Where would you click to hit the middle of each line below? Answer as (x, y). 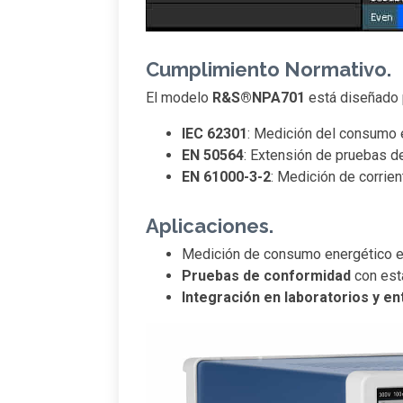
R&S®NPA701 (259, 98)
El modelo (179, 98)
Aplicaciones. (210, 226)
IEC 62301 (215, 134)
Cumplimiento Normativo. (269, 70)
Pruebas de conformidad (266, 276)
